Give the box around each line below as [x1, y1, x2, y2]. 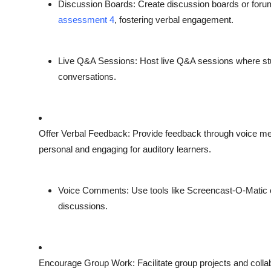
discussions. [58, 201, 108, 212]
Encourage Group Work [39, 258, 132, 269]
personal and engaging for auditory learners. [39, 144, 211, 155]
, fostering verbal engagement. [114, 15, 233, 25]
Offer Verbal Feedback [39, 128, 128, 139]
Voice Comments [58, 185, 126, 196]
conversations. [58, 71, 116, 82]
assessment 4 [58, 15, 114, 25]
